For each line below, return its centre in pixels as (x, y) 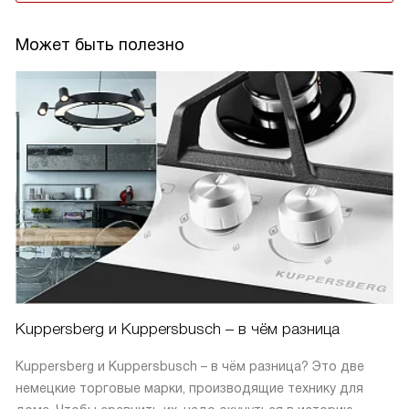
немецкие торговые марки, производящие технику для (189, 388)
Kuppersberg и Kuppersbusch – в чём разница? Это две (190, 367)
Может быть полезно (100, 45)
